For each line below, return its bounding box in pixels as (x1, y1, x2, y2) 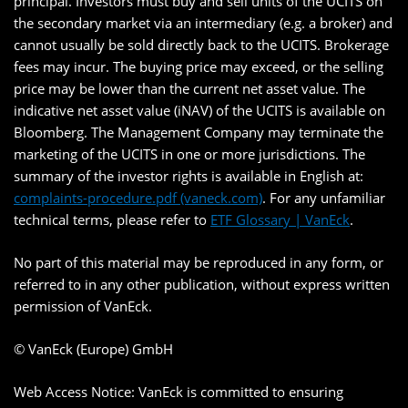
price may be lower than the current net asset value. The (14, 79, 365, 98)
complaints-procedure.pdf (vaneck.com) (14, 189, 262, 208)
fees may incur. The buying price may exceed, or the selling (14, 57, 383, 76)
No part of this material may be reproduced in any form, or (14, 253, 383, 272)
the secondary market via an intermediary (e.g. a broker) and (14, 14, 393, 33)
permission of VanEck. (14, 297, 152, 316)
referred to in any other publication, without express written (14, 275, 390, 294)
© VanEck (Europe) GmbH (14, 340, 173, 359)
